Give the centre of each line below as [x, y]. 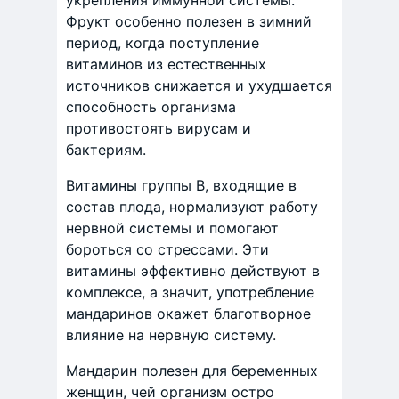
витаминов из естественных [166, 65]
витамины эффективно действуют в [193, 271]
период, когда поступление [163, 43]
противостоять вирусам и [159, 129]
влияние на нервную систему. [171, 335]
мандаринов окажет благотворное [188, 314]
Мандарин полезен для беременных [192, 371]
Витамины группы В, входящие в [181, 186]
